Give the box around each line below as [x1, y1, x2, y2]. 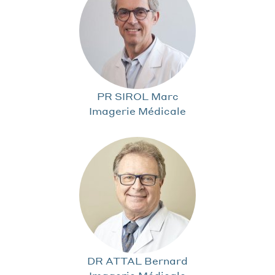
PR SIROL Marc [96, 89, 179, 103]
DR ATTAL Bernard [87, 254, 188, 267]
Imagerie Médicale [89, 104, 186, 117]
